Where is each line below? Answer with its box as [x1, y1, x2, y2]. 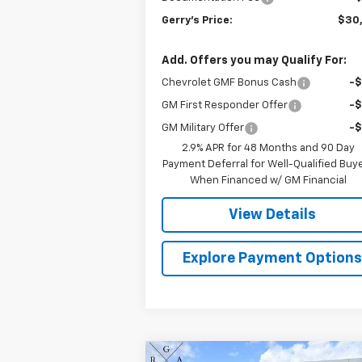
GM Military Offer [162, 122, 245, 133]
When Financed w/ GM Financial [190, 175, 347, 186]
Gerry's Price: [162, 15, 234, 26]
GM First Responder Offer [162, 99, 288, 111]
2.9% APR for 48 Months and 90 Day [182, 142, 356, 154]
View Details [229, 207, 317, 222]
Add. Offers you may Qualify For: [162, 54, 347, 66]
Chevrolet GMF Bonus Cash [162, 77, 297, 88]
